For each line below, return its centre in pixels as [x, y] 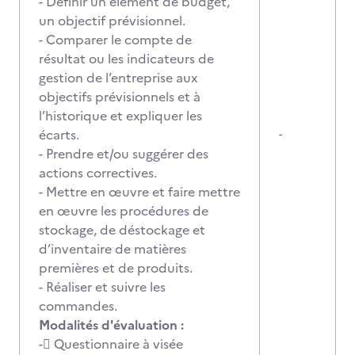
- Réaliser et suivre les [102, 287]
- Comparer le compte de [115, 40]
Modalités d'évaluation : [111, 325]
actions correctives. [98, 173]
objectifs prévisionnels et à [120, 97]
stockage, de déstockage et [122, 230]
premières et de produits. [116, 268]
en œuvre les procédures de [124, 211]
